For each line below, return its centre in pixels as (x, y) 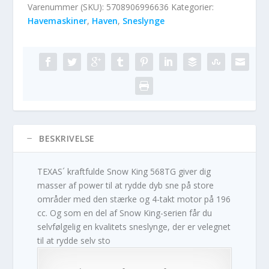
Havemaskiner (58, 21)
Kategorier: (193, 7)
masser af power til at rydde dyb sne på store (126, 186)
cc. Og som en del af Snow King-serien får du (125, 213)
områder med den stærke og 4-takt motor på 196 (134, 199)
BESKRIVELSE (67, 139)
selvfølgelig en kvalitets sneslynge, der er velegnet (134, 227)
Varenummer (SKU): (67, 7)
